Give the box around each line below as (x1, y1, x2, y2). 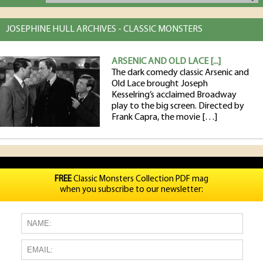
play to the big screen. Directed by (112, 102, 244, 111)
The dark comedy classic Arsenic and (112, 68, 249, 77)
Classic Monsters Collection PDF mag (72, 175, 208, 184)
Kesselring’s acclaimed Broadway (112, 90, 237, 100)
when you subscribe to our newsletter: (60, 186, 203, 194)
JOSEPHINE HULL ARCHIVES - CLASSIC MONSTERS (6, 25, 203, 34)
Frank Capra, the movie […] (112, 113, 217, 122)
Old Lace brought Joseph (112, 79, 208, 89)
